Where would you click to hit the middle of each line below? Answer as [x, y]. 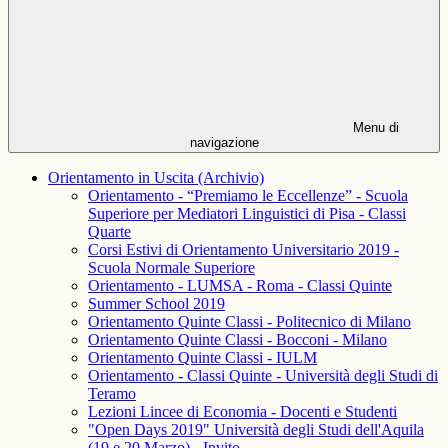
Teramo [112, 394]
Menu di [374, 128]
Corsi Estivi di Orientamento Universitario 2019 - [243, 250]
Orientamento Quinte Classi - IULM [202, 358]
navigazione [224, 143]
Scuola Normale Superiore [171, 268]
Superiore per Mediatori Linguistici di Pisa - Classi [247, 214]
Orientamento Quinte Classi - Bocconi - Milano [237, 340]
